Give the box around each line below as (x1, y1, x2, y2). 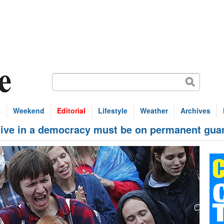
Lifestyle (98, 105, 127, 115)
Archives (180, 105, 210, 115)
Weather (140, 105, 168, 115)
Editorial (57, 105, 85, 115)
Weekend (13, 105, 44, 115)
